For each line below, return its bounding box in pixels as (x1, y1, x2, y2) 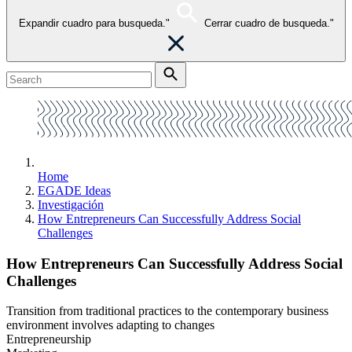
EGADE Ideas (38, 184, 111, 197)
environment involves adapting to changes (6, 318, 214, 332)
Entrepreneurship (6, 332, 91, 346)
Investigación (38, 198, 104, 211)
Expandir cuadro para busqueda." (18, 17, 170, 29)
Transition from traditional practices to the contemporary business (6, 304, 328, 318)
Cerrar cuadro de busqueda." (203, 17, 334, 29)
